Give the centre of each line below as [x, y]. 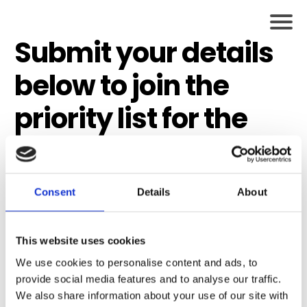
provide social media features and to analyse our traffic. [149, 279]
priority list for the [131, 119]
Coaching [79, 184]
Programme [95, 217]
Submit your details [144, 53]
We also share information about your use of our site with [152, 295]
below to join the [122, 86]
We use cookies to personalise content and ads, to [137, 262]
